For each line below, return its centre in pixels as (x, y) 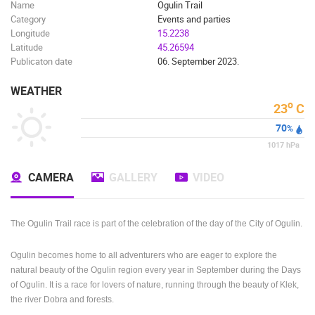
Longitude (30, 33)
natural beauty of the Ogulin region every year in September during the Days (156, 270)
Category (28, 19)
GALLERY (133, 177)
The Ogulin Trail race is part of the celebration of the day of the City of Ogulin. (156, 224)
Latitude (27, 47)
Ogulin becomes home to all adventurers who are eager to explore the (144, 255)
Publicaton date (41, 61)
